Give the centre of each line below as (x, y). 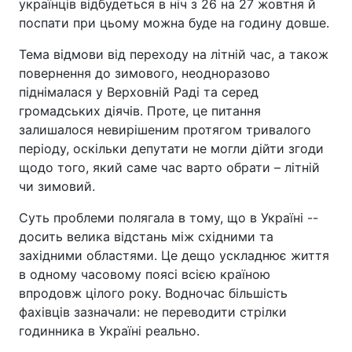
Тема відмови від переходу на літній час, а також (174, 54)
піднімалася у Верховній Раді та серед (139, 92)
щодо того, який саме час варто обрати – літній (169, 167)
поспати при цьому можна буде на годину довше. (174, 23)
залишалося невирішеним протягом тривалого (165, 130)
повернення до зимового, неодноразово (145, 73)
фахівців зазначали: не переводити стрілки (153, 312)
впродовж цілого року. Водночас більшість (153, 293)
